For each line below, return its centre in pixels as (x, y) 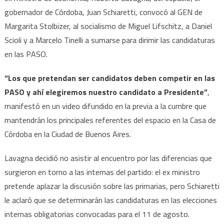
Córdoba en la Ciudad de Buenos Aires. (67, 134)
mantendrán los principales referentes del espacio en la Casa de (110, 120)
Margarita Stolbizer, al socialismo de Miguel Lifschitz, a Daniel (108, 26)
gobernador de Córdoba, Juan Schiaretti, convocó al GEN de (103, 12)
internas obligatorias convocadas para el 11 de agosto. (97, 214)
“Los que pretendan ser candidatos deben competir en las (109, 78)
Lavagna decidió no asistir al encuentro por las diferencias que (108, 158)
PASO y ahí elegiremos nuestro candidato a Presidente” (106, 92)
